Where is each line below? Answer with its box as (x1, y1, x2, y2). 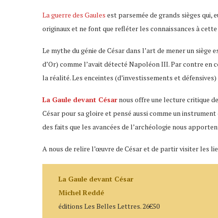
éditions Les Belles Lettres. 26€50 (58, 201, 160, 211)
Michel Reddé (58, 188, 105, 198)
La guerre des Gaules (42, 10, 106, 19)
